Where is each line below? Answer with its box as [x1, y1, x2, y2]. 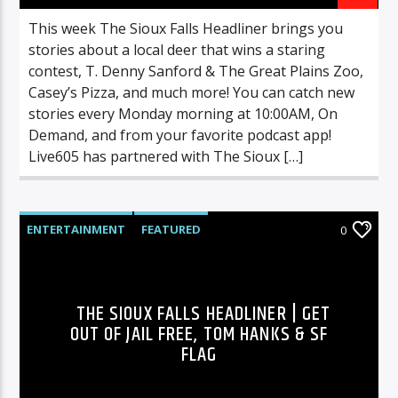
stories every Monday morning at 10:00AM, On [28, 103, 338, 123]
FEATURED [141, 220, 202, 237]
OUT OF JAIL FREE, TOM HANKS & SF [69, 318, 329, 350]
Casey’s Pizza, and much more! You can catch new [28, 82, 355, 102]
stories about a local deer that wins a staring [28, 39, 326, 60]
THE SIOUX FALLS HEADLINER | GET [76, 298, 331, 330]
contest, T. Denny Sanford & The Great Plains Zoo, [28, 60, 364, 81]
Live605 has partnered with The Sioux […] [28, 146, 304, 166]
